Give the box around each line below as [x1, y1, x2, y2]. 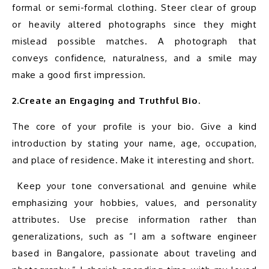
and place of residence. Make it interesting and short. [12, 154, 255, 166]
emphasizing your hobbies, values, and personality [12, 196, 257, 208]
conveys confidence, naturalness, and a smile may [12, 52, 257, 64]
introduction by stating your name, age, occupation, [12, 137, 257, 149]
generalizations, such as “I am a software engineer [12, 230, 257, 242]
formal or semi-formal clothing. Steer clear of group [12, 1, 257, 13]
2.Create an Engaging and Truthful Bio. [12, 94, 201, 106]
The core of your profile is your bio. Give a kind [12, 120, 257, 132]
